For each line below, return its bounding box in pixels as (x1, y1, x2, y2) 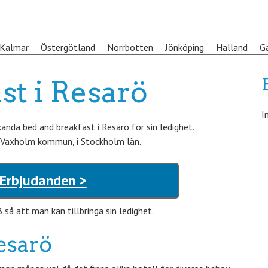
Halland (216, 41, 248, 53)
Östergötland (41, 41, 95, 53)
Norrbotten (107, 41, 153, 53)
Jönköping (165, 41, 204, 53)
